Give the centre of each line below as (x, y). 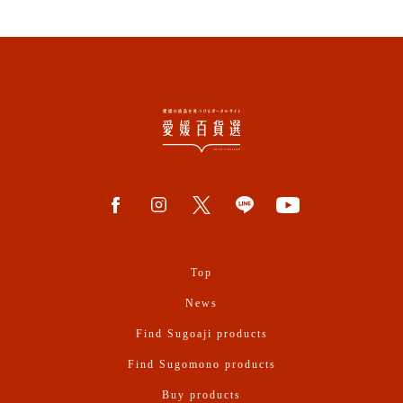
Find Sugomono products (201, 364)
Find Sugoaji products (201, 333)
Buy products (201, 394)
